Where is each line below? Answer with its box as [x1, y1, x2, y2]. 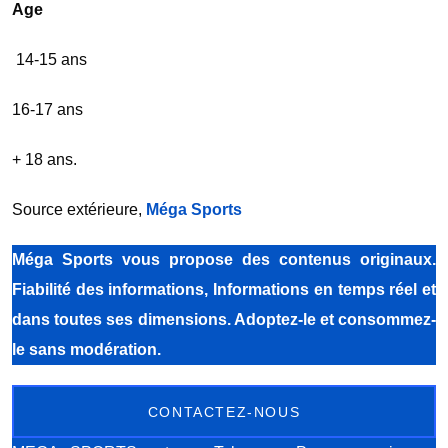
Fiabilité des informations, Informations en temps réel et [12, 281, 436, 299]
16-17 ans [12, 101, 87, 119]
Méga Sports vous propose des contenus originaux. [12, 251, 436, 269]
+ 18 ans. [12, 151, 77, 169]
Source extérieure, [12, 201, 146, 219]
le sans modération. [12, 341, 161, 359]
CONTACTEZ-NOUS [147, 404, 301, 421]
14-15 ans [12, 51, 91, 69]
